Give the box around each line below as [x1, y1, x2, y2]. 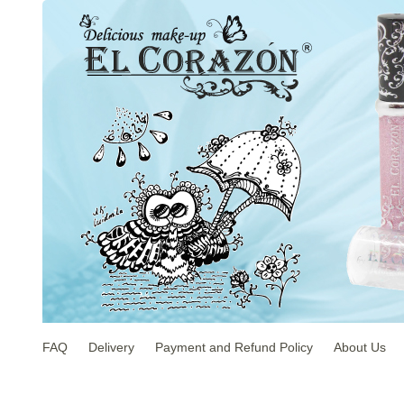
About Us [334, 340, 386, 354]
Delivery [88, 340, 134, 354]
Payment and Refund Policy [155, 340, 313, 354]
